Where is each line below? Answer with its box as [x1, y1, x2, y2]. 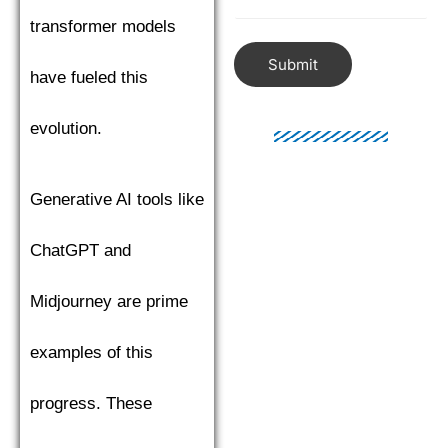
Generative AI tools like [30, 190, 204, 209]
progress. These [30, 394, 152, 413]
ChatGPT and [30, 241, 131, 260]
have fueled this [30, 68, 148, 87]
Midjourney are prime [30, 292, 188, 311]
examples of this [30, 343, 153, 362]
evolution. [30, 119, 102, 138]
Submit [268, 54, 318, 74]
